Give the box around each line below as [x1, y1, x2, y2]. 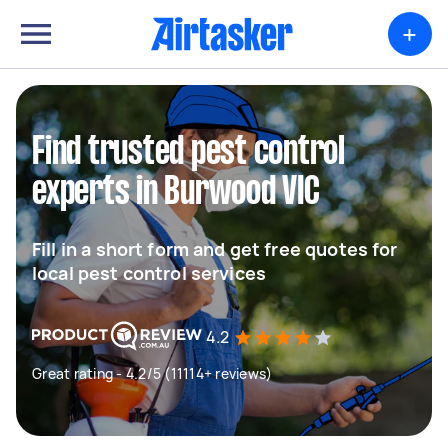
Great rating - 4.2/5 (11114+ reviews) [32, 364, 273, 383]
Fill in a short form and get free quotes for [32, 237, 398, 261]
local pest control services [32, 261, 267, 285]
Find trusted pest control [32, 135, 345, 171]
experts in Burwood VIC [32, 175, 320, 211]
